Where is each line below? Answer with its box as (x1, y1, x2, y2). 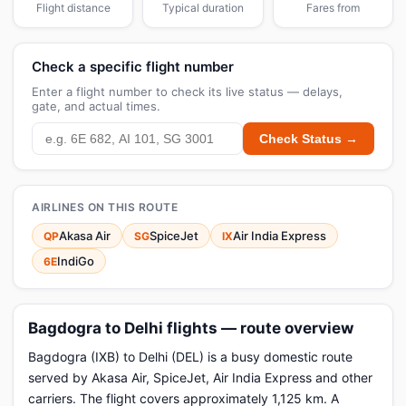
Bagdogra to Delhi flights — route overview (28, 319, 353, 337)
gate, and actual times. (32, 99, 160, 113)
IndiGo (57, 254, 94, 268)
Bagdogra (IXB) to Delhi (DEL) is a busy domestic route (28, 349, 353, 364)
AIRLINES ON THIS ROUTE (32, 200, 178, 214)
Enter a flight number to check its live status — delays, (32, 84, 343, 99)
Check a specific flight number (32, 58, 234, 75)
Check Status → (259, 131, 358, 146)
